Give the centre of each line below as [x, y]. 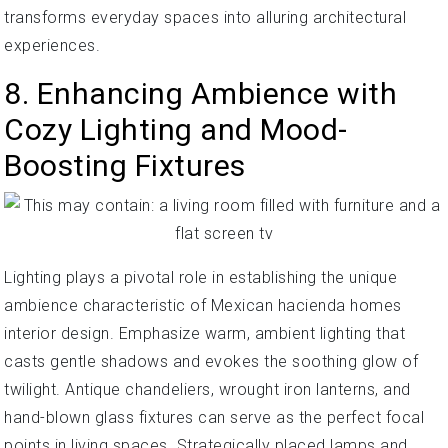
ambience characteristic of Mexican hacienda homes [203, 305]
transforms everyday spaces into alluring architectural [205, 17]
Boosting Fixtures [125, 165]
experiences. [52, 45]
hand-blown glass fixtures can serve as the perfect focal [214, 417]
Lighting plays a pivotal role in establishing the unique [200, 277]
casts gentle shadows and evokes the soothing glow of [211, 361]
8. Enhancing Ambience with [200, 93]
